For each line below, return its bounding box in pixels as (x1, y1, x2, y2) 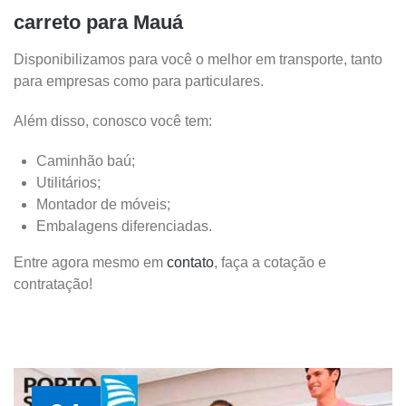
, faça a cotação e (214, 255, 326, 271)
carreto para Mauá (14, 11, 183, 34)
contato (163, 255, 214, 271)
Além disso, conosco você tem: (14, 113, 212, 130)
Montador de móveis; (36, 197, 170, 213)
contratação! (14, 276, 92, 293)
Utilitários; (36, 175, 101, 191)
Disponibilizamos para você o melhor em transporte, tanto (14, 52, 382, 68)
